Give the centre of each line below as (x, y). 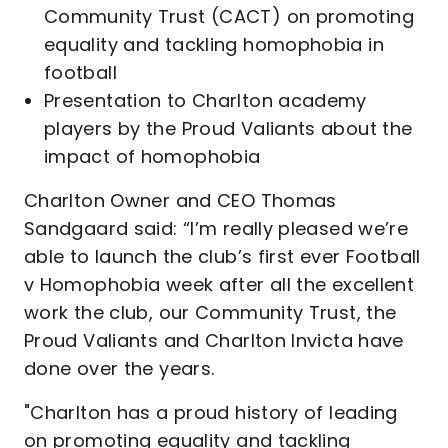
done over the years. (119, 368)
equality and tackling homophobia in (214, 44)
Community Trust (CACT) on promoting (229, 16)
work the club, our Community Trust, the (210, 312)
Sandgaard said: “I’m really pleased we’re (216, 228)
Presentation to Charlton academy (205, 100)
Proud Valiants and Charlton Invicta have (214, 340)
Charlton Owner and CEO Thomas (180, 200)
